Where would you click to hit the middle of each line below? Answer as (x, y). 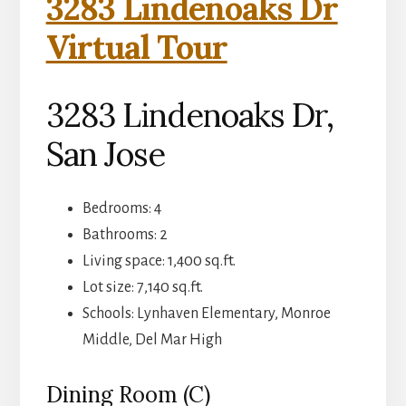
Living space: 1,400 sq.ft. (159, 261)
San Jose (105, 155)
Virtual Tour (136, 48)
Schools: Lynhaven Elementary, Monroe (206, 314)
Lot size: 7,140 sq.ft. (142, 288)
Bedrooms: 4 (121, 209)
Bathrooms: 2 (125, 235)
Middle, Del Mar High (152, 340)
